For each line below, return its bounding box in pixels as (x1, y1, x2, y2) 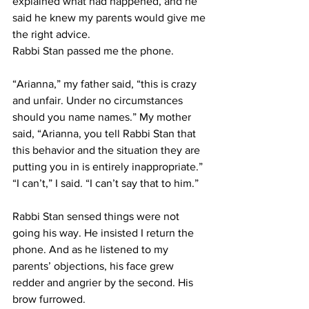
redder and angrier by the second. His (12, 277, 196, 288)
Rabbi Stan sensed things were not (12, 210, 182, 222)
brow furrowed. (12, 293, 86, 305)
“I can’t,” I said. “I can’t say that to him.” (12, 177, 199, 189)
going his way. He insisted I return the (12, 227, 197, 239)
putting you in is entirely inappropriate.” (12, 161, 203, 172)
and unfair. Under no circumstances (12, 94, 186, 106)
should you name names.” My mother (12, 111, 194, 123)
